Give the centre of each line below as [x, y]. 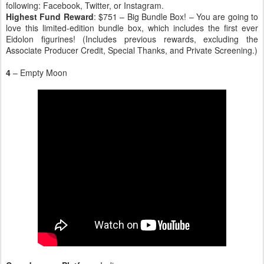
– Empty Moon [39, 73]
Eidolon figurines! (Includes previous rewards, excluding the [132, 39]
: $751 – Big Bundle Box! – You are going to [176, 17]
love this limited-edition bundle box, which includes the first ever [132, 28]
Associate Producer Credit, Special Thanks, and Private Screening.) [132, 50]
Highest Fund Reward [50, 17]
